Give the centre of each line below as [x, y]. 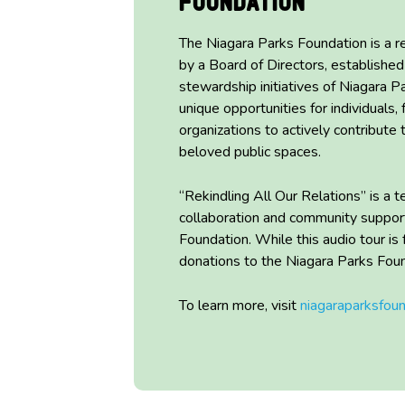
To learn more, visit [239, 306]
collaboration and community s [273, 218]
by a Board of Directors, [254, 66]
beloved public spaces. [250, 152]
